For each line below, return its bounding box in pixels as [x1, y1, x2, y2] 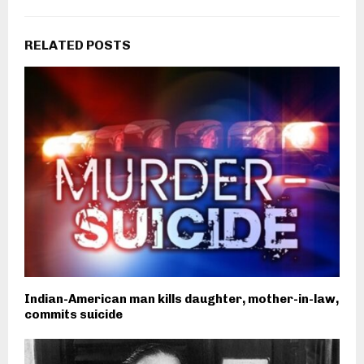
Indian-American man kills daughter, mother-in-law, [24, 291, 339, 306]
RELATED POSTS [24, 37, 131, 54]
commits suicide [24, 306, 123, 322]
